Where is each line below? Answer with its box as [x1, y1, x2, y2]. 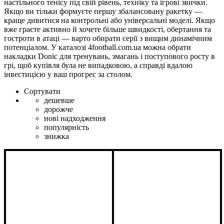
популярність [44, 123, 89, 132]
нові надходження [44, 114, 105, 123]
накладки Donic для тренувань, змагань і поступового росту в [4, 52, 215, 61]
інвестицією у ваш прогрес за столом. [4, 70, 132, 79]
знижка [44, 132, 69, 141]
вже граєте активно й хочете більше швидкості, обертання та [4, 25, 211, 34]
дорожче [44, 105, 73, 114]
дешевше [44, 96, 74, 105]
